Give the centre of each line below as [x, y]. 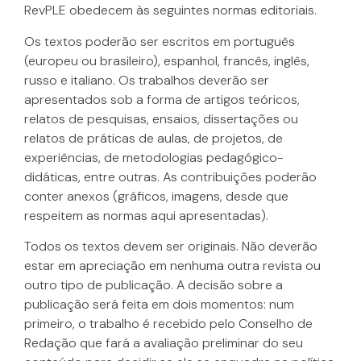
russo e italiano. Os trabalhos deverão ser [147, 80]
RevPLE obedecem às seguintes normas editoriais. [170, 10]
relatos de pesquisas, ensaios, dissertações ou [161, 118]
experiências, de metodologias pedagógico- [154, 157]
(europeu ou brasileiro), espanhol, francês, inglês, [167, 60]
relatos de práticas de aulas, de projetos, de [154, 138]
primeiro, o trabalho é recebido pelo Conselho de [168, 324]
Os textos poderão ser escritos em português [160, 41]
